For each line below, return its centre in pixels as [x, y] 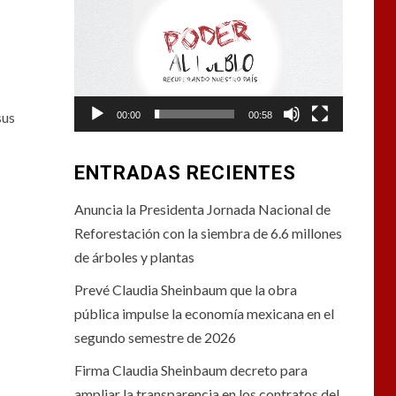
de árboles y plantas [134, 257]
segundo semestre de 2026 [155, 338]
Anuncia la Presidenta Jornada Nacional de [202, 209]
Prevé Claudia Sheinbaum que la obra [185, 290]
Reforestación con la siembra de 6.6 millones [208, 233]
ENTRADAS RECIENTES [185, 173]
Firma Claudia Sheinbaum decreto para [190, 370]
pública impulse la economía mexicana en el [204, 314]
